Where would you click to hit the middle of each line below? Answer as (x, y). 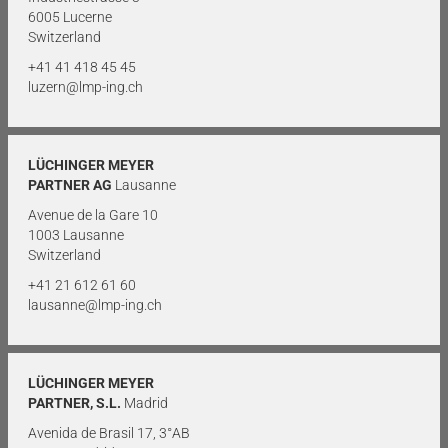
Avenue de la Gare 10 (93, 214)
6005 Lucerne (70, 16)
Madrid (144, 402)
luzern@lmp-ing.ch (85, 86)
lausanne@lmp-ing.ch (95, 304)
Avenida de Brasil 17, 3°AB (109, 432)
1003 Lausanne (76, 234)
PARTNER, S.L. (74, 402)
